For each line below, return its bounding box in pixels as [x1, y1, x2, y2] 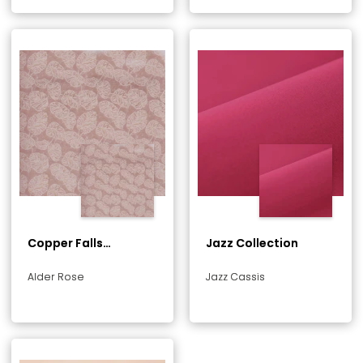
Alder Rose [28, 269, 84, 284]
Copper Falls [28, 234, 103, 251]
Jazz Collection [206, 234, 298, 251]
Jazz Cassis [206, 269, 265, 284]
